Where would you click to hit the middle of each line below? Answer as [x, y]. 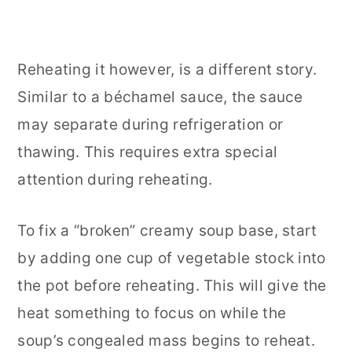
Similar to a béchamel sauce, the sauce [160, 97]
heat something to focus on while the [152, 313]
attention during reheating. [115, 179]
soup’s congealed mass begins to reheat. [167, 340]
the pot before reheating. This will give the [172, 285]
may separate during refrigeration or [150, 124]
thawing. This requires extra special [148, 152]
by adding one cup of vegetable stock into [172, 258]
